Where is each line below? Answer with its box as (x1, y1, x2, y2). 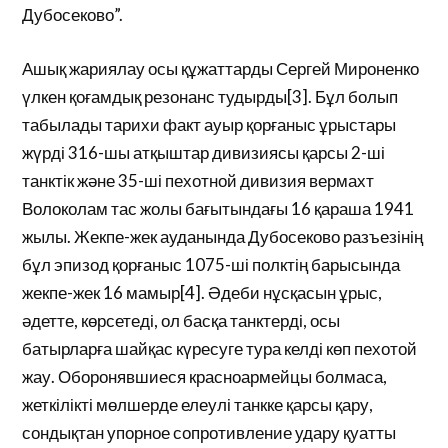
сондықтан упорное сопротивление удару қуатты (22, 421, 397, 443)
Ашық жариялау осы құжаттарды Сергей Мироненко (22, 57, 420, 79)
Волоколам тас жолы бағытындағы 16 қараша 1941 (22, 197, 415, 219)
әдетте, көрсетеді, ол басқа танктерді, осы (22, 309, 341, 331)
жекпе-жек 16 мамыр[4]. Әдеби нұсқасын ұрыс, (22, 281, 383, 303)
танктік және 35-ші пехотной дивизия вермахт (22, 169, 375, 191)
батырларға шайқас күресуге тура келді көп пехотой (22, 337, 418, 359)
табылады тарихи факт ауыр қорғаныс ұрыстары (22, 113, 397, 135)
